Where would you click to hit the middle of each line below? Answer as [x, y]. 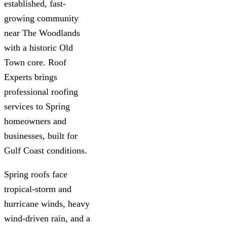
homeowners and [35, 121]
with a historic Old [39, 47]
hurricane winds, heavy [47, 203]
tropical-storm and [38, 189]
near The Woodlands [42, 33]
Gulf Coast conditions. [46, 150]
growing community [41, 18]
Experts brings [31, 77]
